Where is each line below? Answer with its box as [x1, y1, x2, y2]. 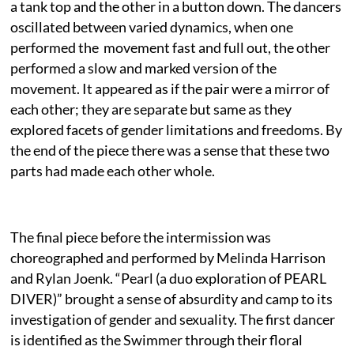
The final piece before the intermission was [10, 228, 272, 246]
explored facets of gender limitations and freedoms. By [10, 120, 343, 138]
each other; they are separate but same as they [10, 100, 292, 118]
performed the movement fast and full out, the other [10, 38, 331, 56]
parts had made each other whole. [10, 161, 216, 179]
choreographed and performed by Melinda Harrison [10, 248, 326, 266]
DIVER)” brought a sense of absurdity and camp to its [10, 289, 333, 307]
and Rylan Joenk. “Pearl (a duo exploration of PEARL [10, 269, 327, 287]
